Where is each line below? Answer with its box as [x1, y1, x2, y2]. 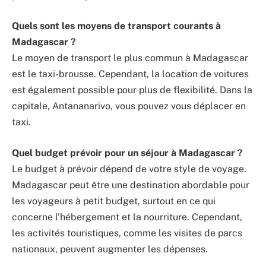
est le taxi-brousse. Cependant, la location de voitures [12, 68, 249, 80]
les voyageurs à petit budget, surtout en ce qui [12, 195, 216, 207]
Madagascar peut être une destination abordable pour [12, 179, 249, 191]
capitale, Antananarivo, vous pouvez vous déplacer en [12, 100, 246, 112]
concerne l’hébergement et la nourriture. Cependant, [12, 211, 242, 223]
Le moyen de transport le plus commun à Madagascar [12, 52, 248, 64]
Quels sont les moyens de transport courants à [12, 20, 221, 32]
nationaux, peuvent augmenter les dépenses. [12, 243, 208, 255]
